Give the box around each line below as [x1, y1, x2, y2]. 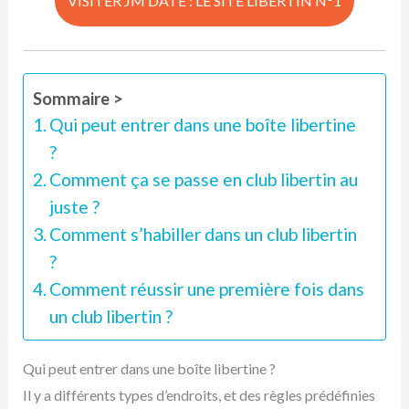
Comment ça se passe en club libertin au [49, 168, 359, 190]
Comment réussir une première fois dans [49, 278, 365, 299]
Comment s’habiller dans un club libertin [49, 223, 358, 245]
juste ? [49, 195, 100, 217]
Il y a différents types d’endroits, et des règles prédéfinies [22, 385, 375, 404]
